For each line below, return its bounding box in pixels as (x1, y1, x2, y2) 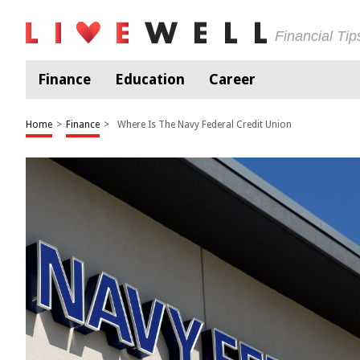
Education (115, 71, 185, 88)
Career (209, 71, 256, 88)
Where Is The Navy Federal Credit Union (117, 119, 292, 130)
